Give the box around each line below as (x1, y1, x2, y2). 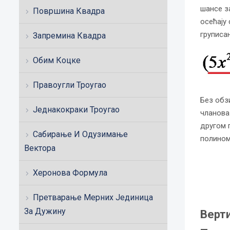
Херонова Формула (33, 168, 107, 178)
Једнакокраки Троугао (33, 105, 120, 114)
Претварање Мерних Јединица (33, 193, 153, 202)
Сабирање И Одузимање (33, 129, 128, 139)
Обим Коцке (33, 55, 81, 65)
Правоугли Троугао (33, 80, 106, 90)
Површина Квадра (33, 6, 105, 16)
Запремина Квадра (33, 31, 106, 41)
